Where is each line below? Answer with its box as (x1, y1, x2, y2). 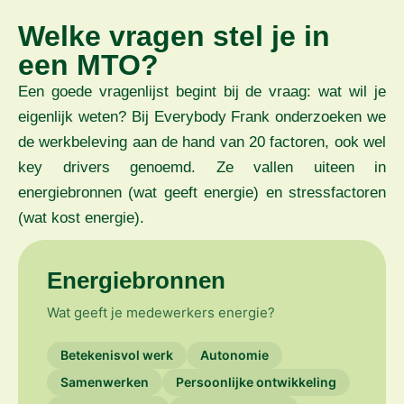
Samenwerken (60, 374, 149, 390)
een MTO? (18, 49, 159, 82)
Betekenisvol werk (60, 347, 173, 363)
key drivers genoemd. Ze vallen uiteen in (18, 159, 386, 177)
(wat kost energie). (18, 209, 144, 227)
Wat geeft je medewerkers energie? (47, 304, 275, 322)
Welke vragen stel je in (18, 20, 330, 53)
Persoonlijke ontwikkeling (176, 374, 336, 390)
